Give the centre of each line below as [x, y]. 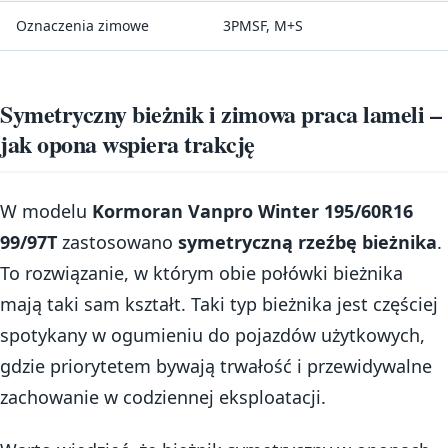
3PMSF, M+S [263, 26]
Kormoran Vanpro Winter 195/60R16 [252, 210]
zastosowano [117, 241]
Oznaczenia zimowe [82, 26]
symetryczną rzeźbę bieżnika [307, 241]
